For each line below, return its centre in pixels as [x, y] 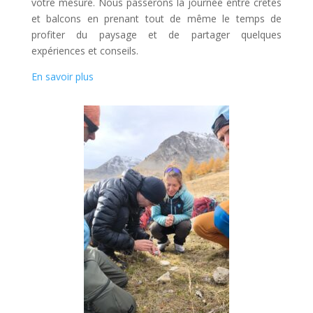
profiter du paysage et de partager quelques [156, 35]
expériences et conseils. [85, 51]
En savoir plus [62, 77]
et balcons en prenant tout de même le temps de [156, 19]
